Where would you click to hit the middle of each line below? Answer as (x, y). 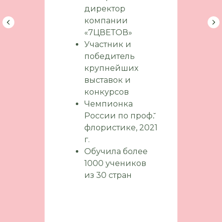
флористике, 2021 (121, 128)
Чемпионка (109, 104)
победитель (110, 56)
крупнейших (111, 68)
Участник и (108, 45)
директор (105, 9)
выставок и (108, 80)
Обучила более (116, 152)
